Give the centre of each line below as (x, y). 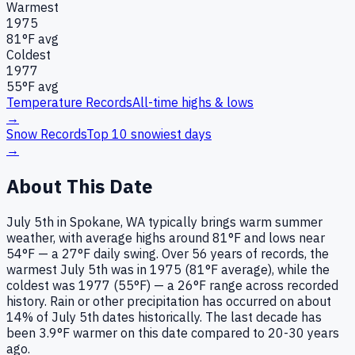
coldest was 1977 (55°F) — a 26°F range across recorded (172, 286)
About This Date (80, 186)
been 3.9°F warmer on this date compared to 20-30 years (173, 333)
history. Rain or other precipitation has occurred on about (169, 302)
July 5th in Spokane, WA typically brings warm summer (164, 222)
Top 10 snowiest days (149, 134)
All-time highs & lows (193, 102)
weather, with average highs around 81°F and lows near (166, 238)
